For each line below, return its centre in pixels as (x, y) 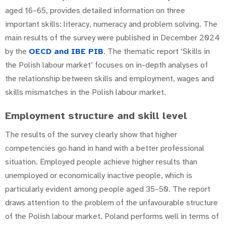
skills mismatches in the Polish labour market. (86, 92)
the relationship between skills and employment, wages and (109, 78)
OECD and (50, 51)
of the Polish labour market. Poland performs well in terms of (112, 216)
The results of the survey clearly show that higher (91, 134)
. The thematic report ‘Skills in (157, 51)
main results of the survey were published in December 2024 (112, 38)
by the (17, 51)
